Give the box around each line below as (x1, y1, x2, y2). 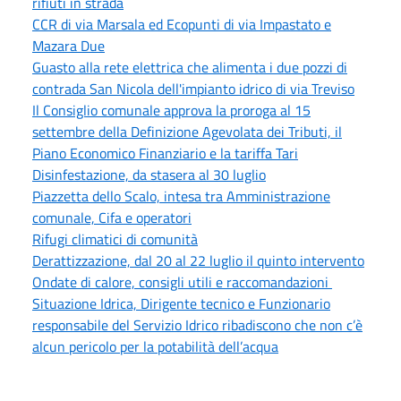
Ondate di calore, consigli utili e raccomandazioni (32, 270, 332, 293)
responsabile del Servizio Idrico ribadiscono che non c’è (32, 313, 363, 336)
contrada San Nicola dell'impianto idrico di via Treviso (32, 77, 354, 99)
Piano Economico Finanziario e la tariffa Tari (32, 141, 298, 164)
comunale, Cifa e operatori (32, 206, 192, 228)
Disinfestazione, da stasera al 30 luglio (32, 163, 266, 185)
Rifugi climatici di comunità (32, 227, 198, 250)
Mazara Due (32, 34, 105, 56)
